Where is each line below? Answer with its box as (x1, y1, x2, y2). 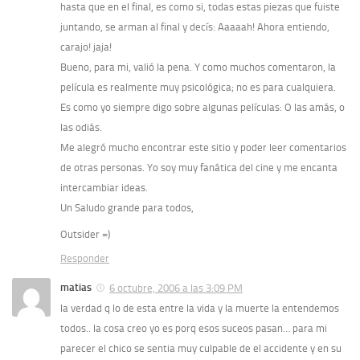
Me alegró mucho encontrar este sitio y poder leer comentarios (60, 141, 346, 154)
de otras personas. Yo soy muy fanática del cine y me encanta (60, 162, 337, 174)
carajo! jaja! (60, 41, 112, 54)
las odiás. (60, 121, 102, 134)
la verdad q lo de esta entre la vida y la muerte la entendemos (60, 302, 339, 315)
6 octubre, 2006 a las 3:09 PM (109, 282, 243, 295)
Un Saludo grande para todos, (60, 202, 194, 215)
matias (60, 281, 92, 294)
